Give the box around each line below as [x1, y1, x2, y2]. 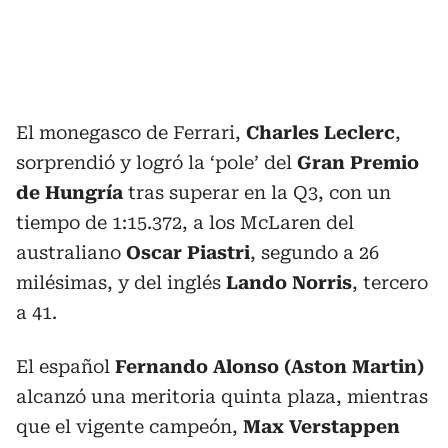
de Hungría [16, 182, 123, 203]
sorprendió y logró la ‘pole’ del [16, 152, 297, 173]
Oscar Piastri [126, 242, 250, 263]
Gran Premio [297, 152, 419, 173]
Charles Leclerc [246, 122, 395, 143]
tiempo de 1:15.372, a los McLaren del [16, 212, 354, 233]
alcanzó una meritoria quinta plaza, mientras [16, 386, 428, 407]
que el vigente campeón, [16, 416, 243, 437]
